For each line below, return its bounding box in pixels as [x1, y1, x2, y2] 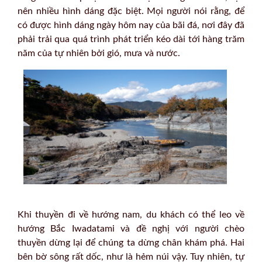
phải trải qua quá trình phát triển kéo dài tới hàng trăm [18, 35, 244, 44]
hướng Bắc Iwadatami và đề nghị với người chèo [18, 223, 244, 233]
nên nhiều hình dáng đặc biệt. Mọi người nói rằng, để [18, 6, 244, 16]
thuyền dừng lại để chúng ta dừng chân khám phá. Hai [18, 237, 244, 247]
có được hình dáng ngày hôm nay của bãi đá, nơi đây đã [18, 20, 244, 30]
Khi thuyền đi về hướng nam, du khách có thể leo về [18, 209, 244, 219]
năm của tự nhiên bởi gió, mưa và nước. [18, 49, 180, 58]
